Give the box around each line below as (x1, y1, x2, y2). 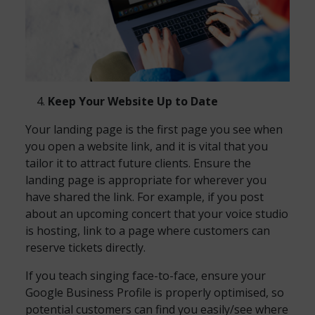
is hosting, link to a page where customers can (25, 223, 270, 238)
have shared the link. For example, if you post (25, 189, 264, 205)
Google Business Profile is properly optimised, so (25, 285, 284, 300)
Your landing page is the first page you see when (25, 122, 283, 137)
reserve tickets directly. (25, 240, 146, 255)
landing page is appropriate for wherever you (25, 172, 266, 188)
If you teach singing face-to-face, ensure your (25, 268, 266, 283)
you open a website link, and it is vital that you (25, 139, 268, 154)
